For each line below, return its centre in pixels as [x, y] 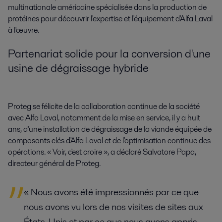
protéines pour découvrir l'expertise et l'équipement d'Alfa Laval [110, 18]
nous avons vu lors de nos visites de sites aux [113, 207]
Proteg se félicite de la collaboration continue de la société [104, 106]
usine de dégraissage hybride [78, 68]
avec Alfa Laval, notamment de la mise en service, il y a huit [104, 117]
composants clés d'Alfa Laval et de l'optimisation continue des [109, 140]
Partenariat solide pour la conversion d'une [109, 54]
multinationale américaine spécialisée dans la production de [107, 7]
